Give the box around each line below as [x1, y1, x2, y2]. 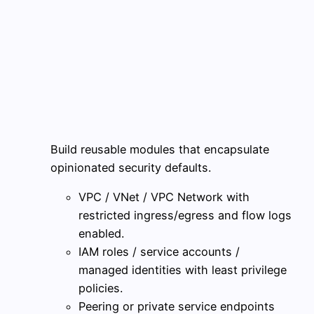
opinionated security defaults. [50, 160, 211, 175]
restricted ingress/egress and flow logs [78, 208, 292, 223]
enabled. [78, 226, 124, 241]
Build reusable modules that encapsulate [50, 142, 269, 156]
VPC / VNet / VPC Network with [78, 190, 250, 205]
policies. [78, 281, 123, 296]
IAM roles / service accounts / [78, 245, 240, 259]
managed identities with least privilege [78, 263, 287, 278]
